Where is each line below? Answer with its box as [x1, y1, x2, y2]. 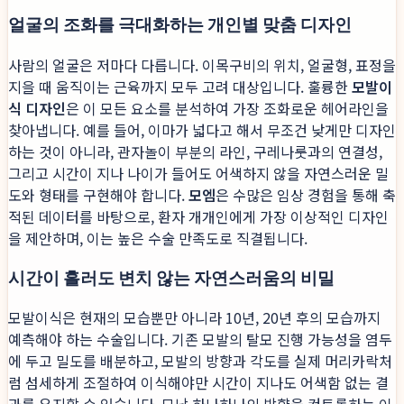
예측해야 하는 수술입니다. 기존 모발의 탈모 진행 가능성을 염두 [8, 328, 392, 351]
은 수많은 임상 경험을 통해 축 [216, 184, 396, 206]
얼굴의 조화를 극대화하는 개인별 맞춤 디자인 [8, 13, 352, 36]
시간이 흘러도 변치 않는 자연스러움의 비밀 [8, 265, 335, 289]
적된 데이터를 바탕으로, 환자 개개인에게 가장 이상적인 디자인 [8, 206, 389, 227]
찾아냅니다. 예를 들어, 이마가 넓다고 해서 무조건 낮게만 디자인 [8, 119, 396, 141]
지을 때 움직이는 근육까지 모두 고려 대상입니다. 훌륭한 [8, 76, 352, 97]
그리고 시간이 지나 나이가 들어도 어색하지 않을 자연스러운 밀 [8, 162, 389, 184]
